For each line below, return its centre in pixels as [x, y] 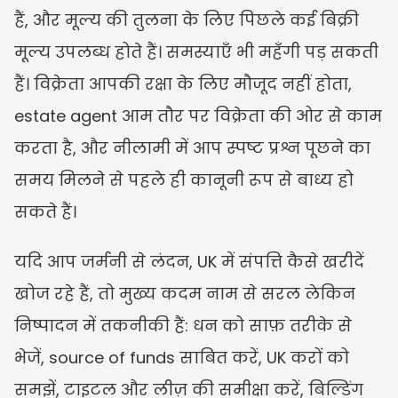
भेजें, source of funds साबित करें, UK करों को [182, 357]
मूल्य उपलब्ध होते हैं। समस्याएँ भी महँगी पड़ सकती [196, 52]
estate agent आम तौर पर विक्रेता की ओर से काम [198, 115]
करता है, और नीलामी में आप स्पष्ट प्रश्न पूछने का [192, 147]
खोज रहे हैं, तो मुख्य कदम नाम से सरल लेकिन [185, 293]
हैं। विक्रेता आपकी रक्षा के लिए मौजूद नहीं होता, [183, 84]
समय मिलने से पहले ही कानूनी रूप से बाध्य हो [184, 179]
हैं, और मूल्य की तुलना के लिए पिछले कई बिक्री [187, 20]
